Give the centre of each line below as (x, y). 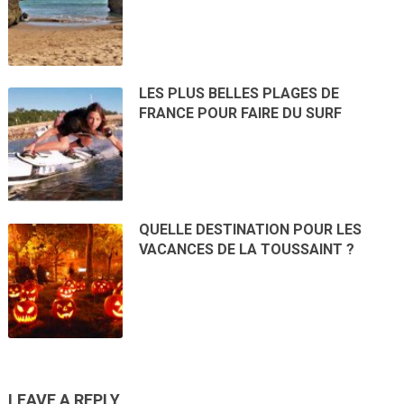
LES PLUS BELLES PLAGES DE (239, 93)
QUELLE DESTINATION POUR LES (251, 230)
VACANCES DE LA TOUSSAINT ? (247, 250)
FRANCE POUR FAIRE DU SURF (241, 113)
